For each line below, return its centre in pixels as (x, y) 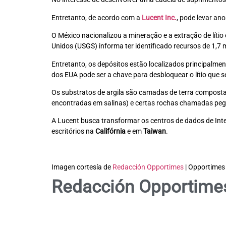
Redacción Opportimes (148, 167)
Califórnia (110, 131)
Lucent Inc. (159, 17)
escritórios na (73, 131)
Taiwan (155, 131)
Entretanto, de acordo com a (97, 17)
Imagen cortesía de (82, 167)
